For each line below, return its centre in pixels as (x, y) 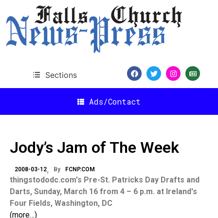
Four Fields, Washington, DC (61, 203)
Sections (61, 75)
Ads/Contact (115, 101)
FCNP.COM (80, 169)
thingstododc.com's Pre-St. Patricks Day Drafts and (105, 180)
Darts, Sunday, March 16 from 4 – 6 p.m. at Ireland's (103, 191)
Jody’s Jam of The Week (94, 147)
